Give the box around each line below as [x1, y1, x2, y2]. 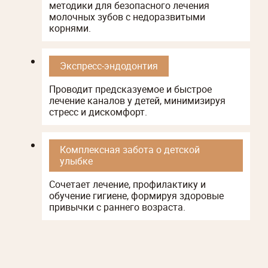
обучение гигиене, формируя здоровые [49, 188, 224, 202]
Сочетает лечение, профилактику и [49, 177, 206, 191]
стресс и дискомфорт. [49, 105, 147, 118]
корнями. [49, 21, 91, 35]
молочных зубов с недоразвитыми [49, 10, 205, 23]
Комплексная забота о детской [60, 142, 200, 156]
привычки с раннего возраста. [49, 200, 185, 214]
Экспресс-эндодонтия [60, 59, 158, 72]
